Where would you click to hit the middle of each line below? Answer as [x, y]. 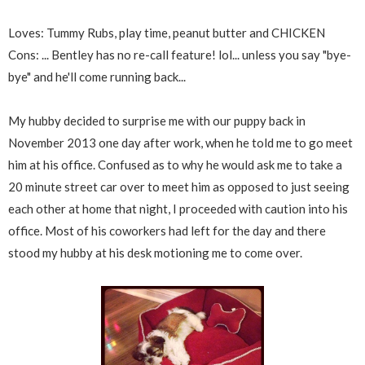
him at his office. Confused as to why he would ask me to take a [175, 164]
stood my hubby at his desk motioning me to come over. [155, 252]
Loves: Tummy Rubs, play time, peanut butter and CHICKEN [167, 32]
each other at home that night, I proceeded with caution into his [178, 208]
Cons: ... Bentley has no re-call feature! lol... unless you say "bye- [180, 54]
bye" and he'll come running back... [97, 76]
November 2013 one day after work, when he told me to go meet [180, 142]
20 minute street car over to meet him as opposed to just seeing [179, 186]
